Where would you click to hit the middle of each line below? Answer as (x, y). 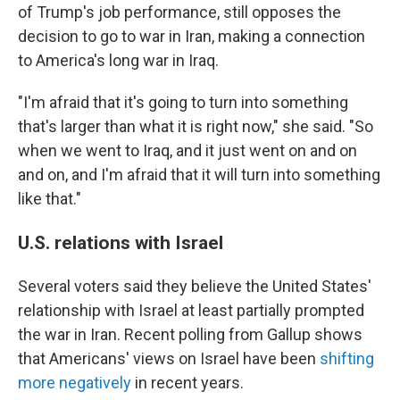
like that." (50, 199)
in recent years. (187, 383)
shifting (347, 358)
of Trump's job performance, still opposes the (179, 12)
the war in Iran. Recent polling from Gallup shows (190, 334)
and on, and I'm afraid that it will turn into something (199, 175)
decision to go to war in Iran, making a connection (192, 36)
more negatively (75, 383)
